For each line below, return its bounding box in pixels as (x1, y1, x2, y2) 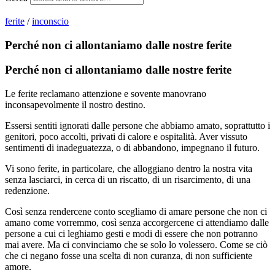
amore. (5, 261, 34, 273)
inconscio (32, 16, 69, 26)
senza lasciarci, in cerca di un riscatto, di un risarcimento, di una (5, 174, 250, 185)
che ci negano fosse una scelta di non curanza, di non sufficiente (5, 250, 252, 261)
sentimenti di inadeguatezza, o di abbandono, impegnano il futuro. (5, 142, 260, 153)
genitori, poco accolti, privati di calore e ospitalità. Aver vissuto (5, 131, 247, 142)
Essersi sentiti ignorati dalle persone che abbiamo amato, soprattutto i (5, 120, 270, 131)
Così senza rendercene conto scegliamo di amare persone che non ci (5, 206, 267, 217)
